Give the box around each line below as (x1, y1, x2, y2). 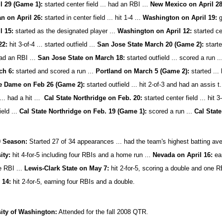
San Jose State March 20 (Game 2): (97, 41, 204, 48)
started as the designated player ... (15, 27, 118, 35)
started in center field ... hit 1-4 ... (43, 14, 143, 21)
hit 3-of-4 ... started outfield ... (7, 41, 98, 48)
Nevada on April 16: (153, 151, 213, 159)
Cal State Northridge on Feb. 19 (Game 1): (19, 108, 147, 115)
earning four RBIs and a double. (44, 178, 135, 185)
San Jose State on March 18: (38, 54, 125, 61)
